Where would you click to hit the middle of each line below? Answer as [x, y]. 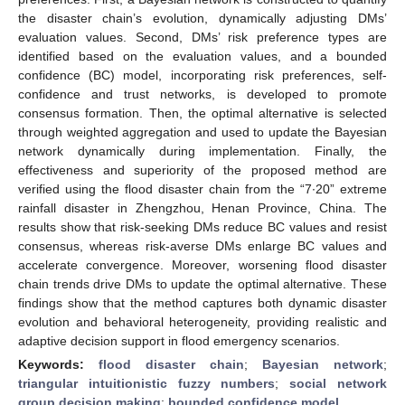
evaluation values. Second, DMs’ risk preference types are [202, 37]
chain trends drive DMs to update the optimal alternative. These [202, 283]
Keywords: [58, 364]
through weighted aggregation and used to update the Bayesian [202, 132]
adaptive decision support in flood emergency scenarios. [179, 340]
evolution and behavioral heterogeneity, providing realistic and [202, 321]
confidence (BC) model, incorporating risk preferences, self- [202, 75]
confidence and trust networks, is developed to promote [202, 94]
